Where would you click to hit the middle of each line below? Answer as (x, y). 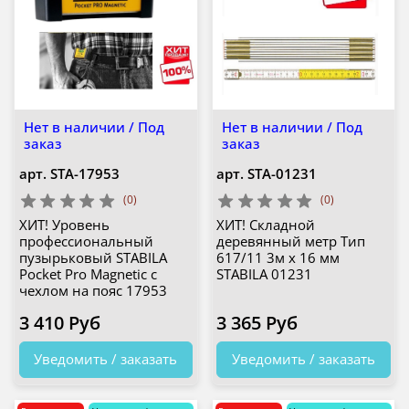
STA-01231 (282, 173)
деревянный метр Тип (291, 241)
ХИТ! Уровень (64, 225)
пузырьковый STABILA (93, 258)
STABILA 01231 (264, 274)
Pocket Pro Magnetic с (88, 274)
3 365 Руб (257, 323)
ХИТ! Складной (266, 225)
